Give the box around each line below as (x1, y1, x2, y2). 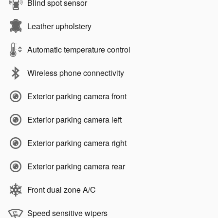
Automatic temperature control (27, 43, 130, 55)
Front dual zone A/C (27, 183, 96, 195)
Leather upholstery (27, 20, 91, 32)
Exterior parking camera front (27, 90, 127, 102)
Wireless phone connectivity (27, 67, 124, 78)
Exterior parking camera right (27, 137, 127, 148)
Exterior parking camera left (27, 113, 122, 125)
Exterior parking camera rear (27, 160, 125, 172)
